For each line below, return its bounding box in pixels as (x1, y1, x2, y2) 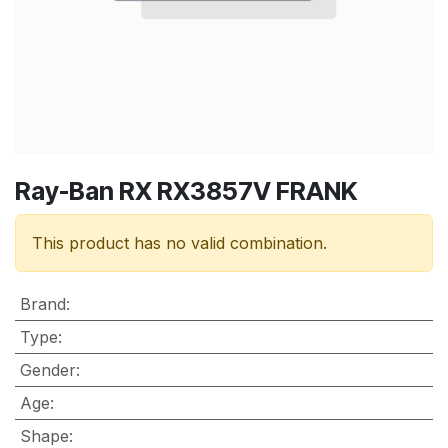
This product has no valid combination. (32, 232, 327, 253)
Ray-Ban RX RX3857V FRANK (15, 175, 357, 206)
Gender (19, 359, 76, 380)
